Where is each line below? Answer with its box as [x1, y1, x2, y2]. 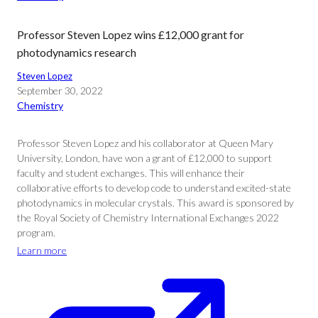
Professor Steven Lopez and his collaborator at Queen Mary [17, 137, 273, 149]
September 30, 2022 [17, 84, 103, 97]
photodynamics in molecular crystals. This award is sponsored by [17, 197, 294, 209]
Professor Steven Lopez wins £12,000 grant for [17, 28, 244, 41]
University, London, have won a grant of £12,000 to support [17, 152, 272, 164]
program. [17, 226, 55, 238]
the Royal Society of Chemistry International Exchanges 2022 [17, 212, 279, 224]
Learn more [17, 244, 67, 256]
